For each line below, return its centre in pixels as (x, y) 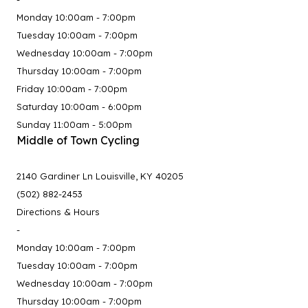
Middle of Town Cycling (78, 141)
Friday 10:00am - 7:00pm (72, 89)
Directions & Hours (58, 212)
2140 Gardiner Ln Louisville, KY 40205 (100, 176)
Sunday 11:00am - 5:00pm (74, 125)
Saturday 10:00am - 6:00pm (79, 107)
